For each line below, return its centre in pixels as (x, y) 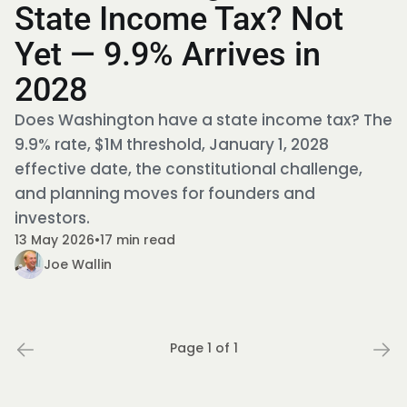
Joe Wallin (78, 264)
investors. (52, 218)
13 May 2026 (55, 240)
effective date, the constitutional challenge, (189, 169)
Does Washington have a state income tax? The (203, 120)
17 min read (138, 240)
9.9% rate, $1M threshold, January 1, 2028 (172, 144)
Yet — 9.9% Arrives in (168, 55)
